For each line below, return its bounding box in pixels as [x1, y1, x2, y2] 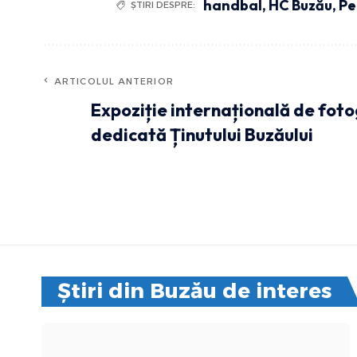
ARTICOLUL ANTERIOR [54, 75, 174, 87]
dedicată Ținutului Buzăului [91, 123, 313, 146]
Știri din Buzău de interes [57, 278, 331, 304]
